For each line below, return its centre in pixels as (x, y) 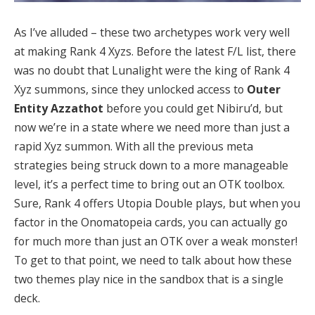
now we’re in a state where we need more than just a (152, 128)
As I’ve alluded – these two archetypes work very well (152, 33)
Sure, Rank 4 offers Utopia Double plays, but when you (157, 204)
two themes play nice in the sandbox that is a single (149, 279)
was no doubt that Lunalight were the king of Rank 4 (152, 71)
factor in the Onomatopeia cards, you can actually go (151, 223)
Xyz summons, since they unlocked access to (130, 90)
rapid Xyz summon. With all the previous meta (134, 147)
